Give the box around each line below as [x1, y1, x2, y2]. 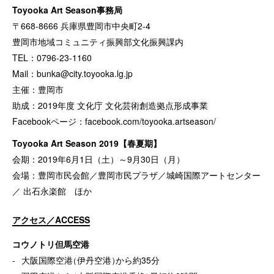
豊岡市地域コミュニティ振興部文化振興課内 [12, 35, 183, 48]
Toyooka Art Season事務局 [12, 4, 122, 17]
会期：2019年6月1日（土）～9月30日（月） [12, 153, 185, 166]
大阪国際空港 [21, 254, 73, 267]
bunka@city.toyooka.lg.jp [37, 67, 133, 80]
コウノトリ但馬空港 [12, 238, 89, 251]
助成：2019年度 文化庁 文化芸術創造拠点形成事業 [12, 99, 208, 112]
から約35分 [116, 254, 160, 267]
